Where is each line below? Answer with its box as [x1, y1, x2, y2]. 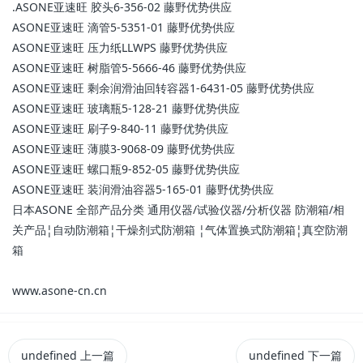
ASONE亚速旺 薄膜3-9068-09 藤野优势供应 [12, 141, 235, 156]
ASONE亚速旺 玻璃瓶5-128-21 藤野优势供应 [12, 100, 240, 116]
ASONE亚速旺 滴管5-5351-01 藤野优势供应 [12, 19, 235, 35]
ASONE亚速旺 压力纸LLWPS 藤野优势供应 [12, 40, 228, 55]
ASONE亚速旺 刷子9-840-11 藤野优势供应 [12, 121, 228, 136]
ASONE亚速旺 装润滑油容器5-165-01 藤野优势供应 [12, 181, 274, 197]
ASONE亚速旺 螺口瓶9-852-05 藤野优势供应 [12, 161, 240, 177]
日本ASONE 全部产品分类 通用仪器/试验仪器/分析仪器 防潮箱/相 [12, 202, 344, 217]
